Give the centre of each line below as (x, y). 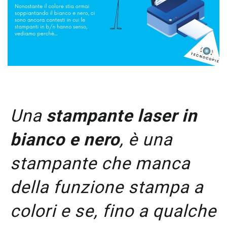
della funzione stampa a (107, 187)
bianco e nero (65, 140)
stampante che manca (100, 163)
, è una (146, 140)
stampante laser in (122, 116)
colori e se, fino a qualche (113, 211)
